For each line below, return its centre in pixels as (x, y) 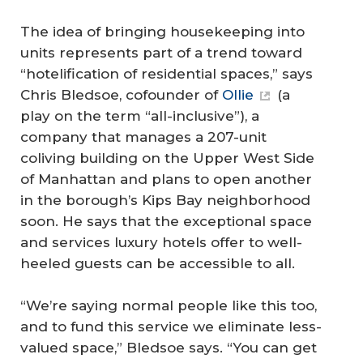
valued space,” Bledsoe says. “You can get (169, 347)
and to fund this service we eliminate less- (171, 326)
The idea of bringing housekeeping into (162, 32)
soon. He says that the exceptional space (166, 222)
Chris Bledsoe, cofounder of (121, 95)
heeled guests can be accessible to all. (158, 264)
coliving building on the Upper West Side (167, 158)
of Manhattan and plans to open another (166, 179)
